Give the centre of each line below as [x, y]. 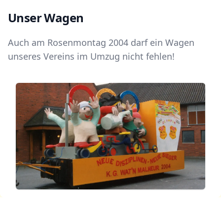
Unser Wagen [46, 17]
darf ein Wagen [161, 42]
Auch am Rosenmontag [58, 42]
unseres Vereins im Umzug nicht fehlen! [91, 56]
